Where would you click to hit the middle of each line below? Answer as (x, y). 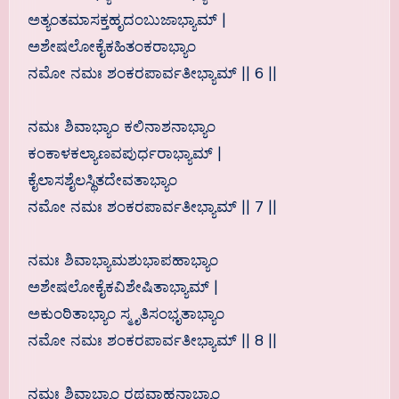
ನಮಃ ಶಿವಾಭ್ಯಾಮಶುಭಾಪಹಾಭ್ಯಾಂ (122, 261)
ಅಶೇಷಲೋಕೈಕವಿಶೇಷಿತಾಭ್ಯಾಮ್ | (122, 288)
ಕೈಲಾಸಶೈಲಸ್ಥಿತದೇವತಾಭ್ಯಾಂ (102, 181)
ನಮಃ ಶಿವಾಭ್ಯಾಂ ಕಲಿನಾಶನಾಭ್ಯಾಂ (121, 127)
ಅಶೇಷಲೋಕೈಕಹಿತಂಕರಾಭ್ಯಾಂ (111, 47)
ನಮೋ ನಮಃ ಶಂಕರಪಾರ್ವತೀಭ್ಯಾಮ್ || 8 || (152, 341)
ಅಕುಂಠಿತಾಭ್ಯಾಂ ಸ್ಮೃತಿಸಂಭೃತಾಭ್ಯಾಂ (126, 314)
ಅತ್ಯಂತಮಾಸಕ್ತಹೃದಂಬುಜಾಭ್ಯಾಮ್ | (126, 20)
